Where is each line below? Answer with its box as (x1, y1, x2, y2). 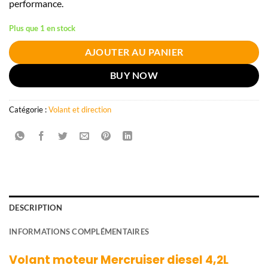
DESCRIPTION (9, 202, 62, 212)
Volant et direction (48, 104, 111, 114)
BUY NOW (109, 69, 159, 81)
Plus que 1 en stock (9, 23, 75, 33)
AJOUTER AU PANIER (84, 46, 184, 57)
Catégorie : (9, 104, 48, 114)
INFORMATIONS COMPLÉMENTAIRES (9, 226, 150, 236)
